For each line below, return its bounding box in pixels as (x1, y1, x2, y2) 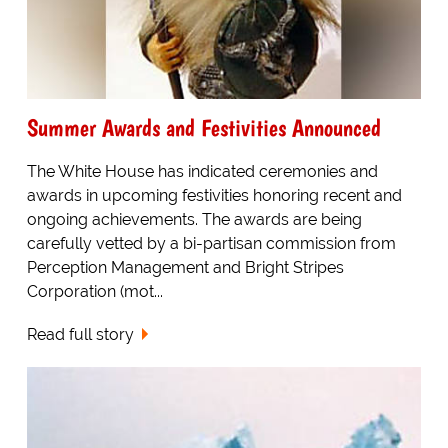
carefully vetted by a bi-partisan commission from (26, 234, 396, 254)
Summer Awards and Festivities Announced (26, 113, 381, 143)
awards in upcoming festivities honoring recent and (26, 186, 402, 206)
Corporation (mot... (26, 282, 163, 302)
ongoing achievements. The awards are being (26, 210, 362, 230)
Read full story (26, 324, 134, 344)
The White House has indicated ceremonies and (26, 162, 378, 182)
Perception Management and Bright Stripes (26, 258, 344, 278)
